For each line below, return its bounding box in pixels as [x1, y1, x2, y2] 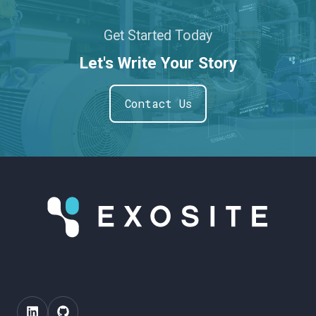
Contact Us [124, 96, 192, 111]
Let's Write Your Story [79, 54, 237, 73]
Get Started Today [104, 28, 212, 44]
